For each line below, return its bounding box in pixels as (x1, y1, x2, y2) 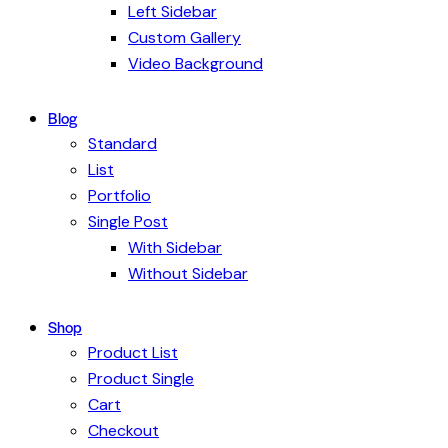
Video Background (128, 53, 263, 75)
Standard (88, 132, 157, 154)
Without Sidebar (128, 262, 248, 284)
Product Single (88, 367, 194, 389)
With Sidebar (128, 236, 222, 258)
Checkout (88, 419, 159, 441)
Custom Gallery (128, 27, 241, 49)
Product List (88, 341, 178, 363)
